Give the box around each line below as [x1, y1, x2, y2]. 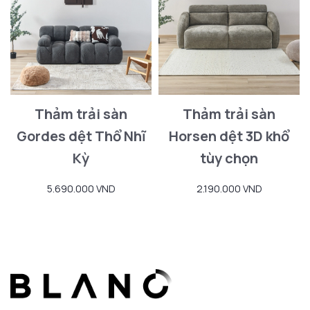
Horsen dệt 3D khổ [169, 126, 289, 145]
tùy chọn [200, 148, 258, 167]
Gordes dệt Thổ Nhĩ [16, 126, 146, 145]
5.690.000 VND [46, 181, 116, 195]
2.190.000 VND [196, 181, 262, 195]
